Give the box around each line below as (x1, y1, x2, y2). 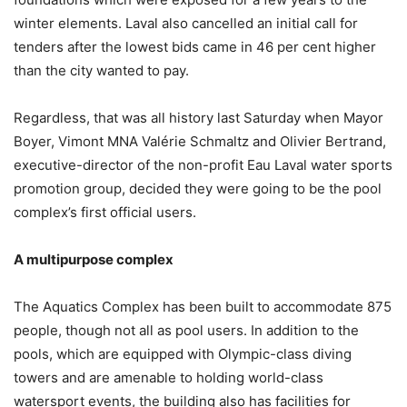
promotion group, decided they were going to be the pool (14, 180, 382, 198)
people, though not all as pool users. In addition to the (14, 322, 359, 340)
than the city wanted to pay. (14, 62, 189, 80)
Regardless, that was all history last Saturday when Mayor (14, 109, 383, 127)
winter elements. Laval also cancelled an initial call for (14, 15, 358, 33)
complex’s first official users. (14, 203, 196, 222)
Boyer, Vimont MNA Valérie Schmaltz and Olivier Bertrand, (14, 133, 386, 151)
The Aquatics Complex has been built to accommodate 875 (14, 298, 392, 316)
